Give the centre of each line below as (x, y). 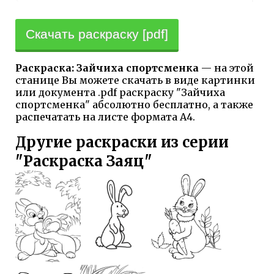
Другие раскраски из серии (122, 142)
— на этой (226, 68)
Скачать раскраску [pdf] (97, 34)
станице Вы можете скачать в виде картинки (135, 80)
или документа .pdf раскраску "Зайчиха (120, 92)
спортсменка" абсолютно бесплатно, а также (134, 104)
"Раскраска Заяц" (84, 161)
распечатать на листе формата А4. (105, 117)
